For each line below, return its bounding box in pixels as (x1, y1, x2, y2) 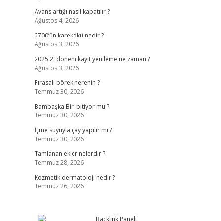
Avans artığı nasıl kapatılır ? (34, 7, 110, 16)
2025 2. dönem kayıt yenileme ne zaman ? (34, 55, 150, 63)
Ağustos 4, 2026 (34, 16, 79, 25)
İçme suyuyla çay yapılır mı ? (34, 126, 112, 134)
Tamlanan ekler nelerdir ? (34, 149, 105, 158)
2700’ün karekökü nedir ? (34, 31, 104, 39)
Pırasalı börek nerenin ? (34, 78, 100, 87)
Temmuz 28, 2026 (34, 158, 84, 167)
